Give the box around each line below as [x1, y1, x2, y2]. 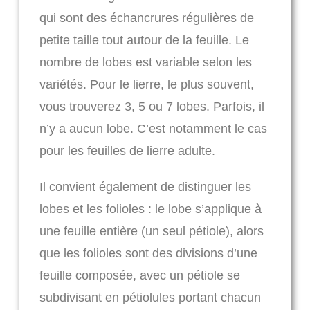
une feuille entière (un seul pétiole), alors [39, 224, 264, 239]
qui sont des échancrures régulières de [39, 11, 254, 26]
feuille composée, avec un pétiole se [39, 268, 240, 283]
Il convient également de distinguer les [39, 180, 251, 194]
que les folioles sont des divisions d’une [39, 246, 257, 261]
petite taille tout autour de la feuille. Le [39, 33, 249, 48]
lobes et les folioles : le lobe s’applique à [39, 202, 262, 217]
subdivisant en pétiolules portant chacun [39, 291, 261, 305]
